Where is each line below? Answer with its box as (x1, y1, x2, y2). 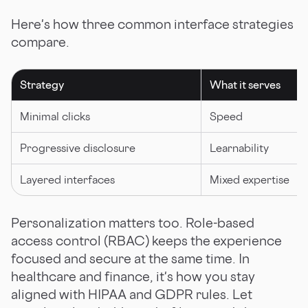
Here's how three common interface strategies (11, 15, 294, 32)
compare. (11, 33, 69, 50)
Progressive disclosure (20, 140, 135, 155)
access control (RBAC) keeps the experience (11, 232, 282, 249)
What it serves (210, 77, 280, 91)
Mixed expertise (210, 172, 289, 186)
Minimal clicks (20, 109, 90, 123)
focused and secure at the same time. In (11, 250, 250, 267)
